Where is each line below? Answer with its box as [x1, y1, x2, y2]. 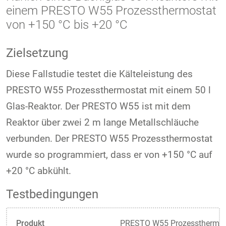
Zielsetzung [6, 45, 68, 60]
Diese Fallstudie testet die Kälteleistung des [6, 68, 193, 80]
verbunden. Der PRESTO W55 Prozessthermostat [6, 132, 212, 144]
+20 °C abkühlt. [6, 164, 71, 177]
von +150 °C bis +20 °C [6, 17, 128, 32]
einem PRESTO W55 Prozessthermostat [6, 3, 216, 18]
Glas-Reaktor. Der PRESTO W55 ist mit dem [6, 100, 191, 112]
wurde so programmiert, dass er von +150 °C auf [6, 148, 212, 160]
